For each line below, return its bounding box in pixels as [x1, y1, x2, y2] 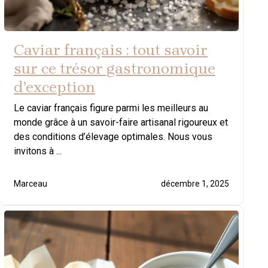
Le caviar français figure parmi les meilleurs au [14, 102, 208, 114]
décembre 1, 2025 [161, 178, 229, 188]
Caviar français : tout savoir [14, 40, 208, 59]
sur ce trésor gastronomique [14, 59, 215, 78]
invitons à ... [14, 145, 62, 157]
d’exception [14, 77, 95, 96]
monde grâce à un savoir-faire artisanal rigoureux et [14, 116, 228, 128]
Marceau [14, 178, 47, 188]
